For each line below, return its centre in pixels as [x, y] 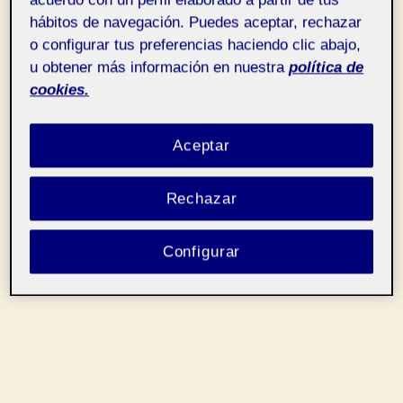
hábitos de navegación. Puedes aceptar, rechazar [196, 22]
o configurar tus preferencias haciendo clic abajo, [196, 45]
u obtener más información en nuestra [157, 67]
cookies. [60, 90]
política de [327, 67]
